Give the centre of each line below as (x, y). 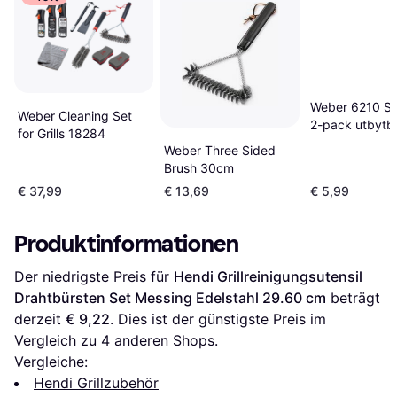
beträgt (353, 297)
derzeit (40, 319)
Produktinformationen (127, 244)
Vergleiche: (51, 361)
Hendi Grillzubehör (96, 382)
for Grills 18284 (62, 134)
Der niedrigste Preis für (94, 276)
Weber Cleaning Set (75, 116)
